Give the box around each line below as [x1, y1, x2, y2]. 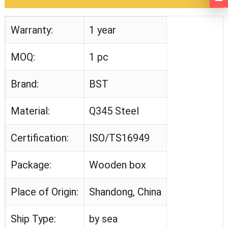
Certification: [10, 132, 69, 145]
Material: [10, 105, 50, 118]
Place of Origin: [10, 186, 78, 198]
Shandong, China [89, 186, 161, 198]
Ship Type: [10, 213, 56, 225]
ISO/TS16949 [89, 132, 150, 145]
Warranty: [10, 24, 53, 37]
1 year [89, 24, 116, 37]
